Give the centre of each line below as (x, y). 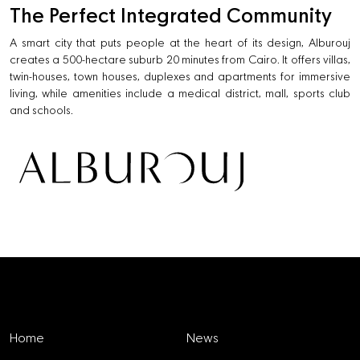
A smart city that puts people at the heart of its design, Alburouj (180, 43)
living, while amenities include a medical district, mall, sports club (180, 94)
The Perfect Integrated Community (171, 16)
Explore (44, 295)
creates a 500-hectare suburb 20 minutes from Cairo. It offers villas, (180, 60)
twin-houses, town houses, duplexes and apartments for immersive (180, 77)
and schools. (41, 111)
